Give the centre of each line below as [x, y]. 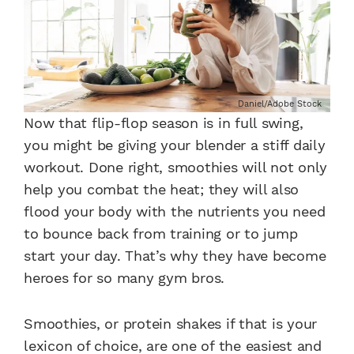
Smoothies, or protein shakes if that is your [170, 324]
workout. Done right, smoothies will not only [175, 168]
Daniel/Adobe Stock [280, 104]
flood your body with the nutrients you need [175, 212]
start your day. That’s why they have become [175, 256]
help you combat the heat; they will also [161, 190]
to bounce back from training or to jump [161, 234]
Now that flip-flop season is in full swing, [164, 123]
